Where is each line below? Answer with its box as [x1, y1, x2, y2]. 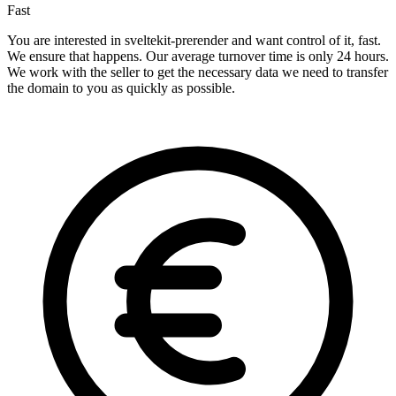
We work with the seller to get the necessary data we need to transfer [7, 65, 388, 80]
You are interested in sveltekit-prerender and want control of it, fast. [7, 33, 381, 49]
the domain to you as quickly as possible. [7, 80, 235, 96]
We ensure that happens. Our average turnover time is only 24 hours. [7, 49, 389, 65]
